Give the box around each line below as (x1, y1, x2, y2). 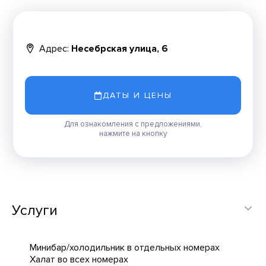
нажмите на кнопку (99, 129, 167, 138)
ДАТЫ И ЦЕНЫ (102, 90, 172, 100)
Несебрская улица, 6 (71, 42, 169, 55)
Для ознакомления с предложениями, (64, 119, 202, 129)
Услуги (12, 202, 58, 219)
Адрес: (39, 42, 69, 55)
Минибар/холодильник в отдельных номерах (30, 242, 220, 254)
